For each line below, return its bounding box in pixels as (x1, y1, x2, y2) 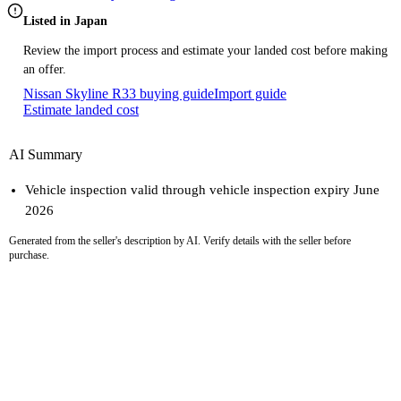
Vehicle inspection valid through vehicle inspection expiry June (25, 182, 380, 197)
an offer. (23, 63, 66, 77)
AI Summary (9, 147, 82, 163)
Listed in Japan (23, 14, 107, 29)
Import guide (214, 86, 286, 102)
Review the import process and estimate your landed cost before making (23, 44, 388, 58)
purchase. (9, 249, 49, 262)
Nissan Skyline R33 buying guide (23, 86, 214, 102)
